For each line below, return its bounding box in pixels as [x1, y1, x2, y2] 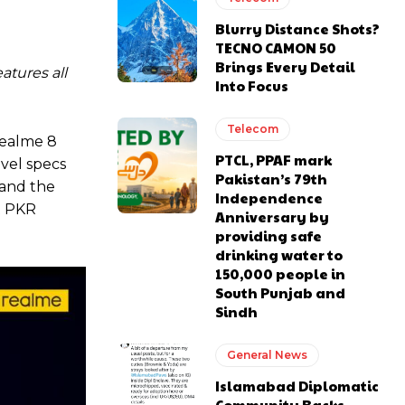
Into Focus [215, 76, 289, 96]
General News [227, 348, 308, 363]
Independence [215, 188, 324, 208]
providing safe [215, 226, 323, 246]
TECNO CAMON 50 [215, 38, 337, 58]
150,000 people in [215, 264, 346, 284]
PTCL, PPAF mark [215, 150, 333, 170]
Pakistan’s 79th [215, 169, 328, 189]
